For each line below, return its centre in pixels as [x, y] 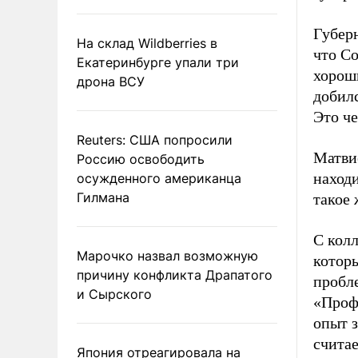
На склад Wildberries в [147, 43]
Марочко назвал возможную [167, 256]
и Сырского [114, 294]
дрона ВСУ [111, 82]
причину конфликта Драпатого [175, 275]
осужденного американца [159, 178]
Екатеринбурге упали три [158, 62]
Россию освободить [141, 159]
